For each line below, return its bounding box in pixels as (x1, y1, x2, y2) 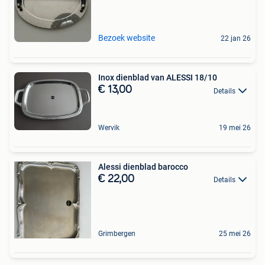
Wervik (98, 124, 119, 132)
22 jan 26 (221, 34, 251, 43)
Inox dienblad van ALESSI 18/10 (151, 73, 217, 83)
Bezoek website (98, 33, 155, 43)
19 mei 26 (219, 124, 251, 132)
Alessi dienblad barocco (98, 162, 188, 172)
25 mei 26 (219, 230, 251, 238)
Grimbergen (98, 230, 135, 238)
